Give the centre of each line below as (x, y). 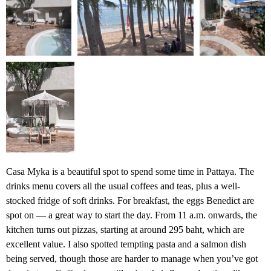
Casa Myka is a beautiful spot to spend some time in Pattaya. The (130, 172)
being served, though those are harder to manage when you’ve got (132, 259)
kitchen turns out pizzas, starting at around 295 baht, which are (125, 230)
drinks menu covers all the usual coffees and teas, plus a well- (123, 186)
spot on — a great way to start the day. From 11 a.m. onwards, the (132, 215)
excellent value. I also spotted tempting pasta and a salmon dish (126, 244)
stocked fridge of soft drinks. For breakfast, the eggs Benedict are (130, 201)
